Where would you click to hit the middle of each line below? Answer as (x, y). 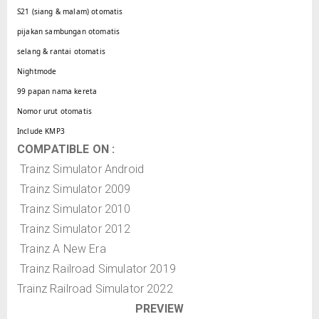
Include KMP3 (41, 131)
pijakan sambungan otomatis (69, 31)
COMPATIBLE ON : (66, 149)
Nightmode (37, 71)
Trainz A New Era (62, 249)
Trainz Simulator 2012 (74, 229)
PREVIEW (159, 308)
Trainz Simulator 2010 (74, 209)
